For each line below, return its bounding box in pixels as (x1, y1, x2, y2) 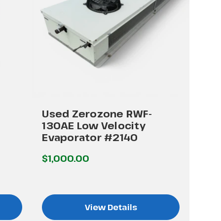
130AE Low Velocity (42, 118, 146, 132)
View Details (84, 201, 137, 213)
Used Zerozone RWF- (42, 107, 152, 120)
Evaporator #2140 (42, 130, 138, 144)
